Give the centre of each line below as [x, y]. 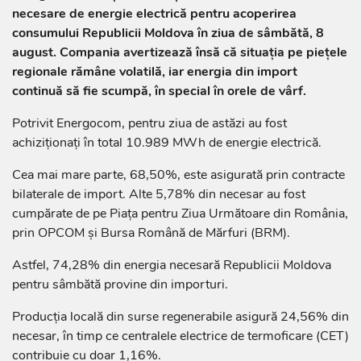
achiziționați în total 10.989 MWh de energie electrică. [167, 142]
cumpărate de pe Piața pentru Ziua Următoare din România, [180, 213]
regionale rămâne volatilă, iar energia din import [155, 71]
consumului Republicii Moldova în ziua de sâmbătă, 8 [168, 33]
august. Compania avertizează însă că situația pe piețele [180, 52]
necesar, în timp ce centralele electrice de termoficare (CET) [180, 336]
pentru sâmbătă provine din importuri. [120, 284]
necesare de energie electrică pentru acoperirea [154, 13]
